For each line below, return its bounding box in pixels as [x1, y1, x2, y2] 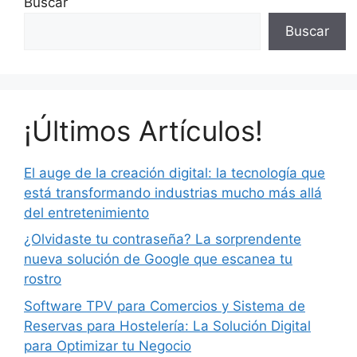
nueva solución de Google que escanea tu [24, 251, 292, 267]
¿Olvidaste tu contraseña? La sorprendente [24, 231, 301, 247]
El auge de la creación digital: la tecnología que [24, 164, 325, 181]
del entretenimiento [24, 204, 149, 221]
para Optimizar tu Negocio [24, 337, 191, 354]
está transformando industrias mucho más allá [24, 184, 322, 201]
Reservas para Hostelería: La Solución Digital [24, 317, 311, 334]
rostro [24, 271, 61, 287]
